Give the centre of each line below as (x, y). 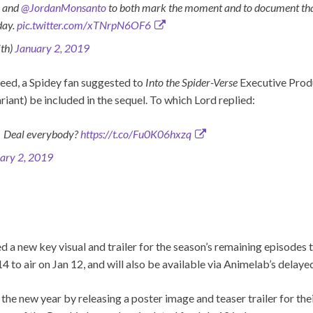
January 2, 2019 (52, 48)
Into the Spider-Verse (191, 82)
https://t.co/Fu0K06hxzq (136, 134)
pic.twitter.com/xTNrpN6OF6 (84, 25)
